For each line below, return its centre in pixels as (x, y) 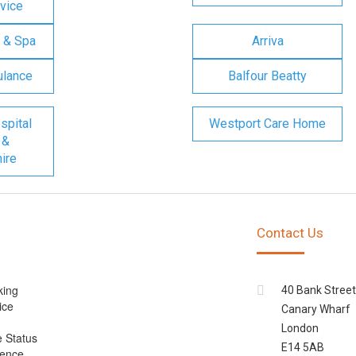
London (300, 328)
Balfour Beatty (267, 76)
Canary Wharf (315, 309)
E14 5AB (302, 347)
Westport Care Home (267, 124)
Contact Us (290, 233)
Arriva (267, 41)
